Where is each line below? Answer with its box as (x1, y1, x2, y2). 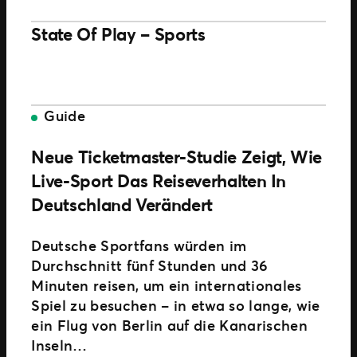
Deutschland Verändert (31, 192, 213, 216)
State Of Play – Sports (31, 22, 206, 45)
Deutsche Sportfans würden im (31, 235, 247, 255)
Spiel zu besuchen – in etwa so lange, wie (31, 295, 320, 315)
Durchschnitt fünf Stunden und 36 (31, 255, 269, 275)
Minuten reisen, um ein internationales (31, 275, 302, 295)
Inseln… (31, 335, 88, 355)
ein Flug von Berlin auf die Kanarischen (31, 315, 308, 335)
